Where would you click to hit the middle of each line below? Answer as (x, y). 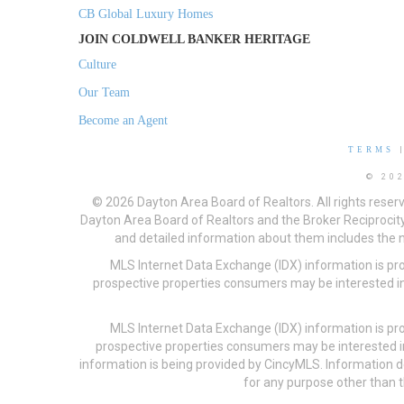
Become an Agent (123, 121)
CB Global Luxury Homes (146, 14)
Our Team (104, 93)
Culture (97, 65)
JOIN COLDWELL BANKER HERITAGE (194, 40)
